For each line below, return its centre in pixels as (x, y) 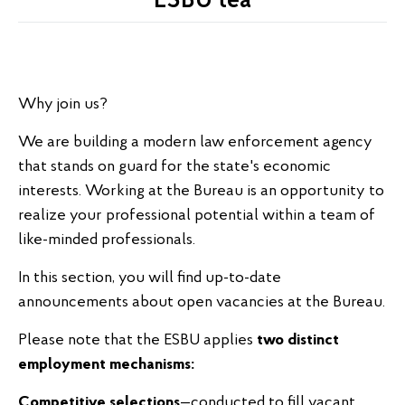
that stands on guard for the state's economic (174, 167)
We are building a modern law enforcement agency (195, 142)
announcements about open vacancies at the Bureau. (202, 302)
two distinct (296, 340)
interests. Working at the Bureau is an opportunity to (201, 191)
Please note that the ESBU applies (136, 340)
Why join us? (63, 104)
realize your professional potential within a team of (197, 216)
